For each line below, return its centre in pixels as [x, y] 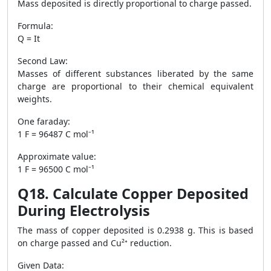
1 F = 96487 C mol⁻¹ [56, 134]
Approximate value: [57, 156]
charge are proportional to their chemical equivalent [135, 86]
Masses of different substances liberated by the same [135, 73]
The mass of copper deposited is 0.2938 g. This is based [135, 230]
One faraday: [44, 121]
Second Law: [43, 61]
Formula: [35, 26]
